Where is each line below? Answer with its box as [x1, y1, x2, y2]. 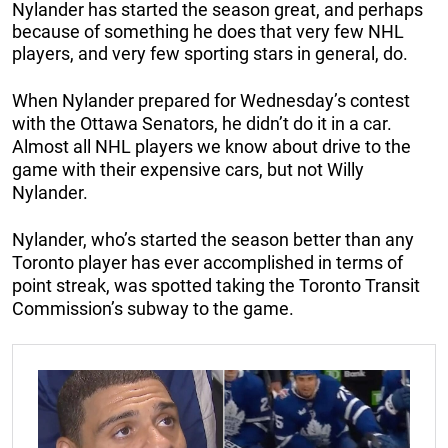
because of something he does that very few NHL [12, 21, 404, 43]
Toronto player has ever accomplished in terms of [12, 252, 403, 274]
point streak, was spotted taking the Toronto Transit [12, 275, 420, 297]
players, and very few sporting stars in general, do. [12, 43, 408, 65]
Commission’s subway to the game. [12, 298, 294, 320]
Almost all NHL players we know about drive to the [12, 136, 411, 158]
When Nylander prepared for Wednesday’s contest [12, 90, 410, 112]
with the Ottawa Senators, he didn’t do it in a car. [12, 113, 392, 135]
